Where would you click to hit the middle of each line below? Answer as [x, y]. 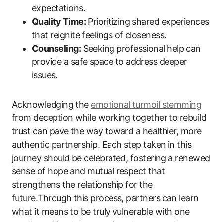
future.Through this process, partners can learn [105, 198]
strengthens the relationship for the [82, 184]
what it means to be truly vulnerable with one [101, 211]
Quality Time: [59, 21]
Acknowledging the [52, 104]
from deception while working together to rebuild [109, 117]
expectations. [58, 8]
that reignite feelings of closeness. [99, 35]
